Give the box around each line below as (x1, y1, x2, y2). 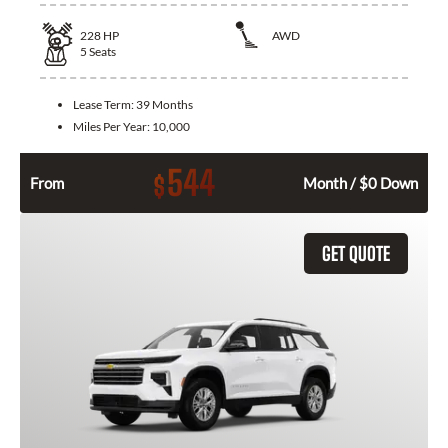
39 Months (136, 96, 193, 112)
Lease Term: (73, 96, 136, 112)
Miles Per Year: (73, 118, 152, 134)
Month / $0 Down (303, 173, 418, 192)
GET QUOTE (322, 241, 390, 265)
